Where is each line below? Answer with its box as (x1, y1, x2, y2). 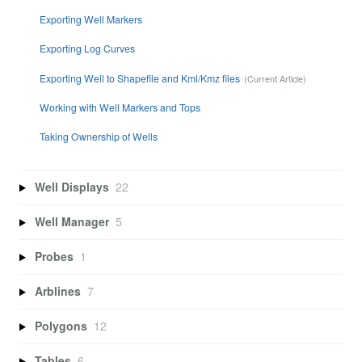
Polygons (34, 318, 87, 335)
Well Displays (34, 179, 109, 196)
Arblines (34, 283, 81, 300)
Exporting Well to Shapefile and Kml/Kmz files (39, 70, 240, 85)
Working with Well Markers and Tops (39, 99, 200, 114)
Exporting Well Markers (39, 11, 142, 26)
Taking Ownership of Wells (39, 129, 158, 144)
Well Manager (34, 213, 109, 230)
